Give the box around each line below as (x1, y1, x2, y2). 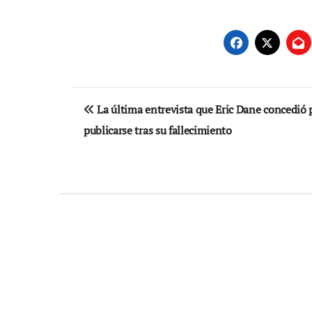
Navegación (72, 86, 194, 115)
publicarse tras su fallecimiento (84, 123, 232, 138)
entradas (72, 143, 163, 172)
